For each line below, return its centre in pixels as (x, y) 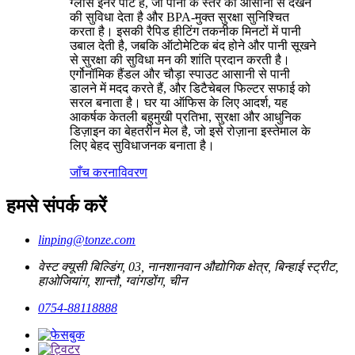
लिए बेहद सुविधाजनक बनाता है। (142, 145)
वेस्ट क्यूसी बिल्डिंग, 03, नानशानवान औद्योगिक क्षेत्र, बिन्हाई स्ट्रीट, (188, 266)
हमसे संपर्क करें (56, 206)
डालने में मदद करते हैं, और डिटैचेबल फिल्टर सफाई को (190, 88)
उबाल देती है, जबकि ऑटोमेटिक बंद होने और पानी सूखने (193, 45)
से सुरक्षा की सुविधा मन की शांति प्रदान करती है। (180, 59)
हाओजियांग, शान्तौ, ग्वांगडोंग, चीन (113, 281)
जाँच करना (94, 172)
